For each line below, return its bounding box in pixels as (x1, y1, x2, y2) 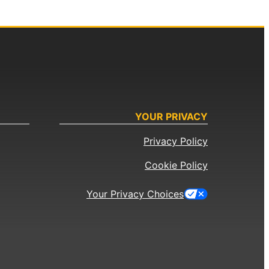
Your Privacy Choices (86, 188, 184, 201)
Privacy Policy (144, 135, 208, 148)
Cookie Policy (145, 159, 208, 172)
